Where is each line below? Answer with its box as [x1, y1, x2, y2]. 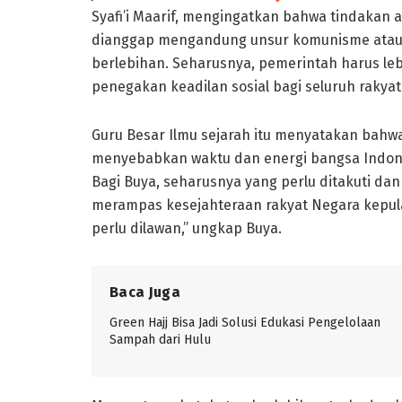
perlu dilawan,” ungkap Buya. [92, 219, 282, 237]
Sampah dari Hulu [109, 331, 211, 347]
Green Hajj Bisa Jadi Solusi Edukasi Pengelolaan [109, 314, 380, 330]
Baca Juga [109, 283, 180, 301]
